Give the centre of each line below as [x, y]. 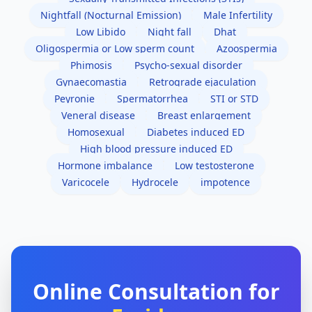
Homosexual [96, 132]
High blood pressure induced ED [156, 149]
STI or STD [234, 99]
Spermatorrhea [152, 99]
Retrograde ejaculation [203, 82]
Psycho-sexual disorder [188, 65]
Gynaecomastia [91, 82]
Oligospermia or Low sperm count [115, 49]
